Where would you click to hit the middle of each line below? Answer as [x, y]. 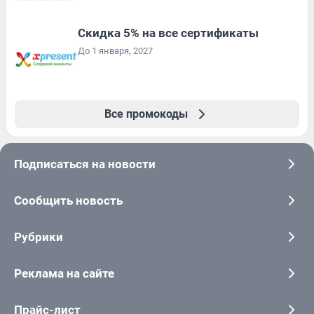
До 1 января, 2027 [115, 50]
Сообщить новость [68, 200]
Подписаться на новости [85, 164]
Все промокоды [146, 114]
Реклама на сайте [64, 273]
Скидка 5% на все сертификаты [168, 33]
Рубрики [39, 237]
